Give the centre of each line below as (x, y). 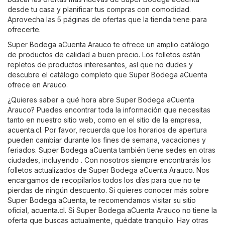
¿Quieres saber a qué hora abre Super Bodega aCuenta (101, 99)
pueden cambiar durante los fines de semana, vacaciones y (107, 140)
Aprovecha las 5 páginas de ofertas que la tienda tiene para (107, 19)
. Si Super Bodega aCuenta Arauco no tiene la (141, 210)
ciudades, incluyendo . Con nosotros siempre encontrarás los (109, 160)
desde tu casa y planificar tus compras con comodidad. (99, 9)
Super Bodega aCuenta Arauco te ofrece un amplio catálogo (108, 44)
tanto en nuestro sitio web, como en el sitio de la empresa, (104, 120)
